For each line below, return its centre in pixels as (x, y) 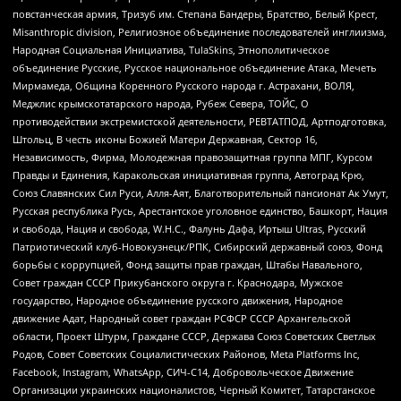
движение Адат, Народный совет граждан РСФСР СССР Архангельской (182, 319)
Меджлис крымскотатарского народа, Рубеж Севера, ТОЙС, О (161, 104)
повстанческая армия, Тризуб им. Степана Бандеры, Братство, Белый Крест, (195, 14)
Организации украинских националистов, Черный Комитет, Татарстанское (194, 390)
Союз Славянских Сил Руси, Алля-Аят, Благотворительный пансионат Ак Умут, (200, 193)
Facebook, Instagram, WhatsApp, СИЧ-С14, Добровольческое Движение (183, 372)
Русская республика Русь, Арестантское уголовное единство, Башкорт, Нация (200, 211)
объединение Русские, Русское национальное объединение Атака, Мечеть (195, 68)
